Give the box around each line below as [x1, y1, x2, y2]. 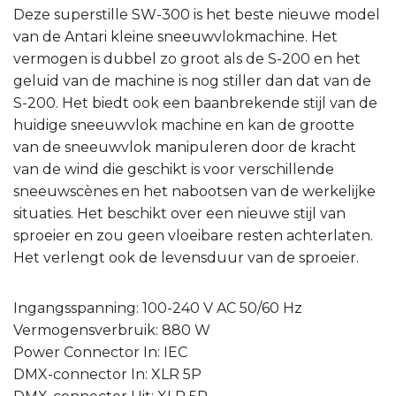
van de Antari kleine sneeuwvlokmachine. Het [13, 28, 338, 46]
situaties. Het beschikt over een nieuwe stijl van [13, 205, 346, 223]
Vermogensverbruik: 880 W [13, 322, 210, 339]
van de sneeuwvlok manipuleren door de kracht [13, 139, 356, 156]
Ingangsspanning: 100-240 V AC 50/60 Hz [13, 300, 302, 317]
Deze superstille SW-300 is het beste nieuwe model [13, 6, 380, 24]
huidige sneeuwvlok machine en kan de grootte [13, 117, 354, 134]
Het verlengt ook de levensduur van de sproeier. [13, 249, 359, 267]
